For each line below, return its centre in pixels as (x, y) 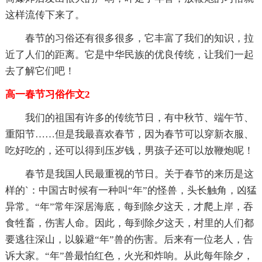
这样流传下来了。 (45, 15)
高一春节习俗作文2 (47, 94)
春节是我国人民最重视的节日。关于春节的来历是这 (139, 174)
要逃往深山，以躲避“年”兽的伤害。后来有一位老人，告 (129, 239)
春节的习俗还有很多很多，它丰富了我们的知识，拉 (139, 38)
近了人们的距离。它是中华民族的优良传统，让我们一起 (129, 54)
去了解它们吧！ (40, 71)
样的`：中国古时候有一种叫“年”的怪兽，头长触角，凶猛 (131, 190)
